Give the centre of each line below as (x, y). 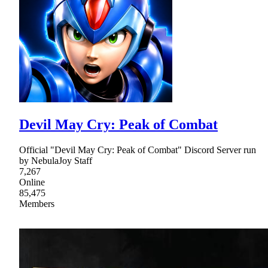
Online (32, 182)
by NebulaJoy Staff (56, 160)
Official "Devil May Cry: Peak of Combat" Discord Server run (138, 150)
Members (37, 203)
